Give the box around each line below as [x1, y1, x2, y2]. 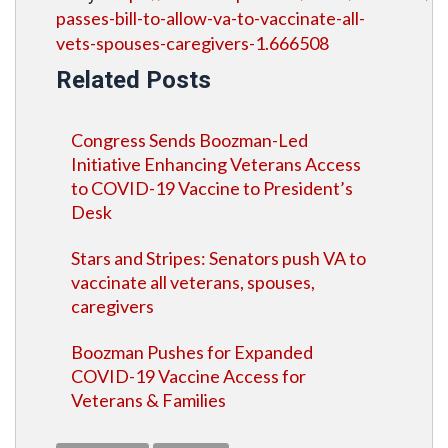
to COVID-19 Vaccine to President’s [71, 177, 353, 199]
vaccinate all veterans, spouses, [71, 271, 315, 293]
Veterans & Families [71, 389, 226, 411]
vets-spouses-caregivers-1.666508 [56, 32, 329, 54]
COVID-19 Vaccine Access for [71, 365, 306, 387]
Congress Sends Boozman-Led [71, 129, 308, 151]
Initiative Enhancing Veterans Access [71, 153, 361, 175]
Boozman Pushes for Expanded [71, 341, 313, 363]
